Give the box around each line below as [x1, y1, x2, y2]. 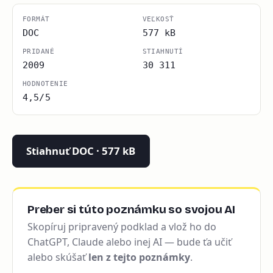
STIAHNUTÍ [142, 47, 183, 55]
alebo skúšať [27, 250, 88, 264]
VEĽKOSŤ [142, 15, 174, 23]
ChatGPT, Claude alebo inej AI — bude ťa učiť [27, 235, 232, 249]
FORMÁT [23, 15, 50, 23]
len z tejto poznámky [88, 250, 190, 264]
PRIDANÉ [23, 47, 55, 55]
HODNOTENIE [23, 79, 68, 88]
